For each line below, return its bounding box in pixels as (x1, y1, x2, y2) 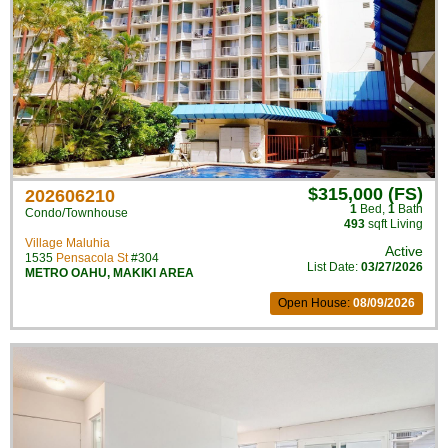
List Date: (307, 260, 361, 274)
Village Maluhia (25, 236, 110, 250)
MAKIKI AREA (113, 266, 194, 280)
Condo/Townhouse (25, 206, 128, 220)
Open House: (278, 296, 353, 310)
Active (385, 243, 423, 259)
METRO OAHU (25, 266, 107, 280)
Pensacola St (56, 251, 128, 265)
